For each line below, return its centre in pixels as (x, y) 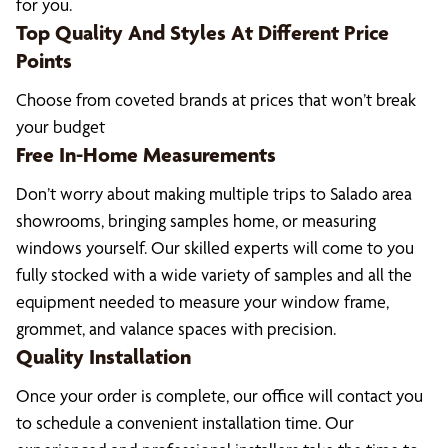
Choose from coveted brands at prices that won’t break (216, 99)
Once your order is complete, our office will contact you (219, 395)
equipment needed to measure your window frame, (202, 301)
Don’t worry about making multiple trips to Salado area (214, 193)
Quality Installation (103, 356)
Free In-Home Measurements (146, 154)
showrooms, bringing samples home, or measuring (196, 220)
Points (44, 60)
